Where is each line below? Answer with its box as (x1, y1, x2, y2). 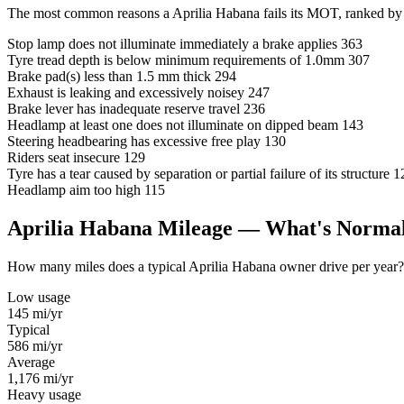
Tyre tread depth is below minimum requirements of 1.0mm (7, 52, 344, 69)
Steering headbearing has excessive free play (7, 133, 261, 150)
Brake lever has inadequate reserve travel (7, 101, 240, 117)
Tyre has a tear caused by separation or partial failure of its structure (7, 166, 390, 182)
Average (7, 354, 55, 371)
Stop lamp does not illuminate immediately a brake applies (7, 36, 337, 52)
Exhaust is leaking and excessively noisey (7, 85, 244, 101)
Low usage (7, 289, 70, 306)
